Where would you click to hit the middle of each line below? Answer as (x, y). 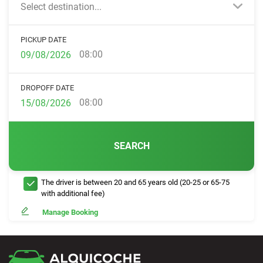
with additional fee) (73, 193)
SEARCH (131, 146)
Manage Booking (70, 212)
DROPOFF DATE (47, 88)
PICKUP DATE (43, 40)
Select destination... (61, 7)
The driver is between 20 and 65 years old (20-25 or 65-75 (135, 182)
